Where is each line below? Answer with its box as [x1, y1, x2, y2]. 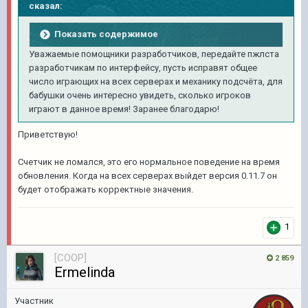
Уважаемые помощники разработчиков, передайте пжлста [29, 49, 279, 59]
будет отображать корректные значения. [18, 184, 193, 195]
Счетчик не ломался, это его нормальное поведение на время [18, 157, 280, 167]
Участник [14, 296, 54, 306]
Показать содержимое [54, 28, 158, 39]
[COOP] [54, 252, 87, 264]
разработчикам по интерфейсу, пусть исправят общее [29, 63, 259, 73]
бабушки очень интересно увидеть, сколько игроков [29, 90, 251, 100]
